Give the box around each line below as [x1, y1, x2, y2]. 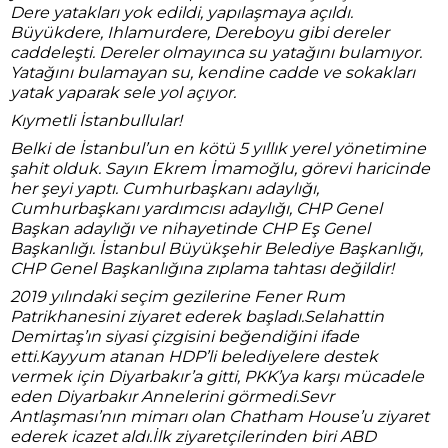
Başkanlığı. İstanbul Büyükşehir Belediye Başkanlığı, [10, 239, 423, 258]
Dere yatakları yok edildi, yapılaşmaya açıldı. [10, 3, 353, 22]
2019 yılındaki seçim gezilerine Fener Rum [10, 287, 345, 306]
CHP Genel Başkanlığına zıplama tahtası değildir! [10, 259, 394, 278]
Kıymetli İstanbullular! [10, 111, 182, 130]
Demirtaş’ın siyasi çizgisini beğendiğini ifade [10, 327, 359, 346]
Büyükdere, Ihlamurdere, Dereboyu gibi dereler [10, 23, 389, 42]
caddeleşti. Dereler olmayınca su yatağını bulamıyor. [10, 43, 422, 62]
